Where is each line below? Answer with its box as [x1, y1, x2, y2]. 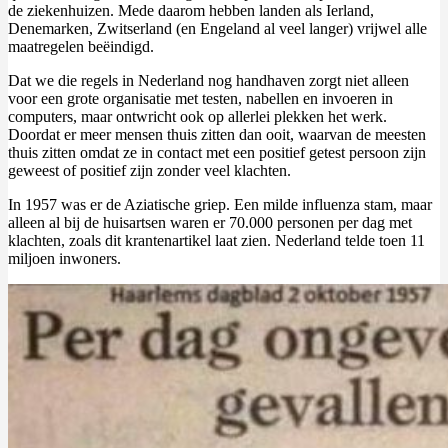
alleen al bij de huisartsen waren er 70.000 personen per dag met [8, 214, 412, 232]
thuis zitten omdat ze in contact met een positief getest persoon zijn [8, 144, 426, 162]
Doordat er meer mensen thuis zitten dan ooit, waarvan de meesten [8, 126, 426, 144]
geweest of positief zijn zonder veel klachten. [8, 162, 291, 180]
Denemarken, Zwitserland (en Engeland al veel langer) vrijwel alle [8, 20, 427, 38]
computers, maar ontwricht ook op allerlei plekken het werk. [8, 108, 387, 126]
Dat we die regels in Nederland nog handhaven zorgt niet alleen [8, 72, 409, 90]
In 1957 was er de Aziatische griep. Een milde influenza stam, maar [8, 196, 432, 214]
